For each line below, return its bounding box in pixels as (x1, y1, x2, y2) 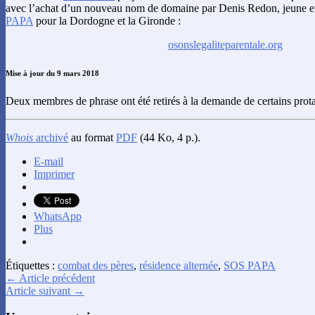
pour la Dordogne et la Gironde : (33, 14, 181, 27)
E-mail (34, 155, 63, 167)
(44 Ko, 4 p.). (137, 131, 200, 143)
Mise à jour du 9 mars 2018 (6, 68, 99, 77)
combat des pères (58, 259, 134, 271)
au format (68, 131, 116, 143)
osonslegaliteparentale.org (167, 38, 283, 51)
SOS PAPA (224, 259, 276, 271)
